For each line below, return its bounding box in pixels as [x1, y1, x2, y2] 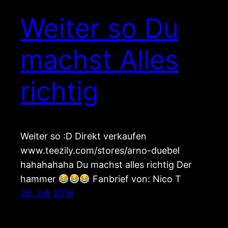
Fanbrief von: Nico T [90, 174, 181, 185]
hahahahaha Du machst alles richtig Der [20, 159, 192, 170]
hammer [20, 174, 59, 185]
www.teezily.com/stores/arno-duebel [20, 145, 180, 156]
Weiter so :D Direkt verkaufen [20, 131, 147, 142]
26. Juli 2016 [20, 188, 74, 199]
